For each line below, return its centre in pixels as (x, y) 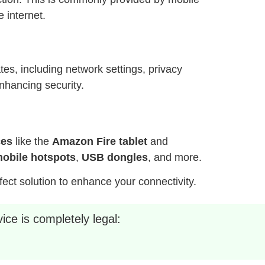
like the (32, 141)
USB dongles (115, 157)
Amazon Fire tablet (100, 141)
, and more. (175, 157)
